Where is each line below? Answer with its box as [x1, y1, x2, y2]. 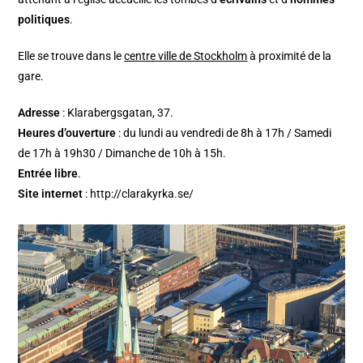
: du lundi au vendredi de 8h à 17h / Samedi [116, 126, 332, 140]
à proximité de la [247, 49, 332, 63]
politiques [18, 13, 70, 27]
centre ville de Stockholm [124, 49, 248, 63]
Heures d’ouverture [18, 126, 117, 140]
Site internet [18, 187, 83, 201]
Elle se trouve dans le [18, 49, 125, 63]
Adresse [18, 106, 61, 120]
